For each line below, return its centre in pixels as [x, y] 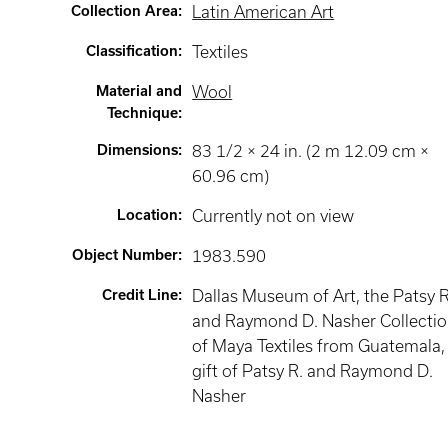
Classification [132, 51]
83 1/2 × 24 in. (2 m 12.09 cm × [311, 151]
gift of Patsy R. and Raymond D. [313, 371]
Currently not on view [273, 216]
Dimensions [138, 150]
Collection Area [125, 11]
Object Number [125, 255]
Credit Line [140, 295]
